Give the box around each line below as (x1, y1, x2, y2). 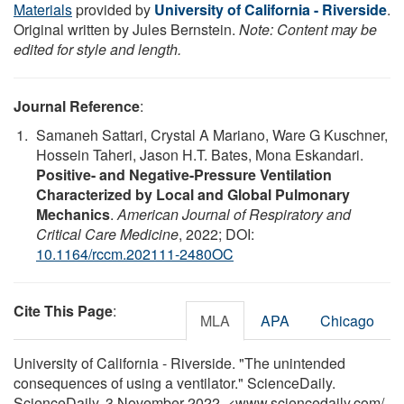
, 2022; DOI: (179, 223, 254, 244)
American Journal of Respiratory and (117, 203, 351, 225)
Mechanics (36, 203, 110, 225)
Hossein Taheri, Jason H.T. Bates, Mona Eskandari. (36, 143, 363, 165)
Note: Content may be (239, 18, 377, 40)
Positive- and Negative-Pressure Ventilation (36, 163, 332, 185)
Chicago (320, 309, 374, 331)
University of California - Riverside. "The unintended (14, 352, 345, 373)
